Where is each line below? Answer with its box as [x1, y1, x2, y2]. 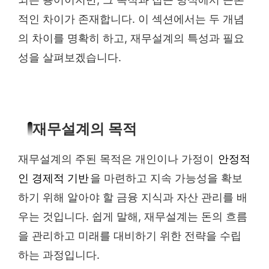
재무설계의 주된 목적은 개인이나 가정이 [18, 152, 217, 165]
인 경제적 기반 [18, 171, 89, 184]
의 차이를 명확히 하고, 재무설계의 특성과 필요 [18, 32, 244, 45]
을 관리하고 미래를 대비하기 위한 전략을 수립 [18, 229, 241, 242]
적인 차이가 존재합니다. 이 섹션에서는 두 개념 [18, 13, 244, 26]
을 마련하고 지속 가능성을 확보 [90, 171, 243, 184]
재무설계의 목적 [32, 121, 137, 137]
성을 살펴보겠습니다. [18, 51, 121, 64]
